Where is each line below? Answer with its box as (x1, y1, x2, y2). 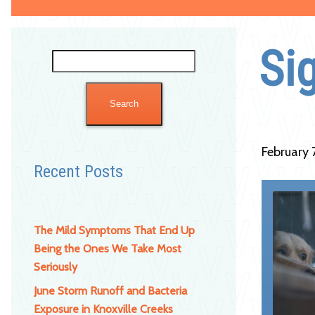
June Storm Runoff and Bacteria (34, 283, 187, 297)
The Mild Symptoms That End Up (34, 223, 195, 237)
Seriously (34, 259, 77, 274)
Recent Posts (34, 161, 123, 181)
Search (51, 51, 84, 65)
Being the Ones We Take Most (34, 241, 181, 255)
